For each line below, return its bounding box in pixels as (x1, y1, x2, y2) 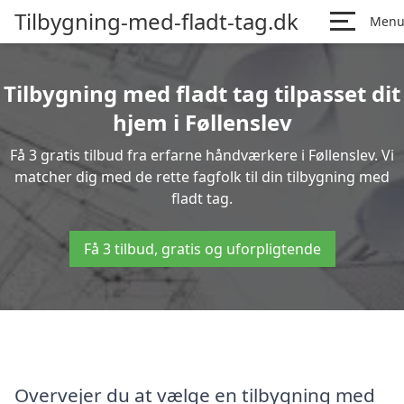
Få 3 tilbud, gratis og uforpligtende (83, 239, 321, 259)
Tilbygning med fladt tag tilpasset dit (4, 78, 400, 108)
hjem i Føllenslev (112, 107, 292, 137)
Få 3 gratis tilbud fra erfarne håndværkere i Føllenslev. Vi (10, 145, 394, 165)
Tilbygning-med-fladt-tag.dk (14, 6, 298, 36)
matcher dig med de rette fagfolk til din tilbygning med (14, 167, 390, 187)
